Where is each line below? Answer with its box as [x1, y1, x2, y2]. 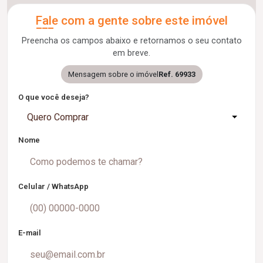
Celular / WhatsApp [18, 182, 89, 191]
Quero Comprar [27, 112, 89, 123]
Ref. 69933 [158, 70, 195, 79]
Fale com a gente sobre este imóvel [35, 14, 228, 28]
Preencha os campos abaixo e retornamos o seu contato [21, 36, 242, 46]
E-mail [18, 228, 41, 237]
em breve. [113, 48, 150, 58]
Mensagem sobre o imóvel [68, 70, 159, 79]
